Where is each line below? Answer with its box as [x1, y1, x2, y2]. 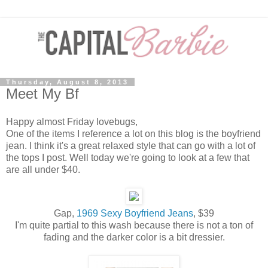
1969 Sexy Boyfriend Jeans [77, 208, 193, 219]
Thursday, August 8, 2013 [6, 78, 129, 86]
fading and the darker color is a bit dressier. [43, 232, 225, 243]
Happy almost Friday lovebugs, [6, 117, 138, 127]
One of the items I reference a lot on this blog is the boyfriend [6, 129, 261, 139]
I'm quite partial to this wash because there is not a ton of [15, 220, 253, 231]
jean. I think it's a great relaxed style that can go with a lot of [6, 141, 255, 151]
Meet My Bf [6, 85, 79, 102]
